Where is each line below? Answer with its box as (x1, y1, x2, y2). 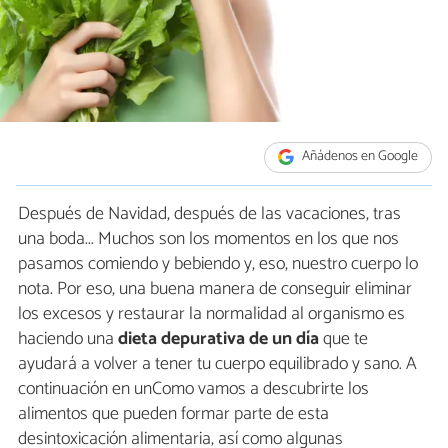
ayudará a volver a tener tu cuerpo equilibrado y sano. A (18, 348, 417, 379)
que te (319, 323, 368, 354)
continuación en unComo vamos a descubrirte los (18, 373, 369, 404)
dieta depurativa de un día (118, 323, 319, 354)
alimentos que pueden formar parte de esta (18, 398, 329, 429)
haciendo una (18, 323, 118, 354)
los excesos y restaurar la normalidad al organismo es (18, 298, 405, 329)
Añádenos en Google (299, 145, 419, 169)
